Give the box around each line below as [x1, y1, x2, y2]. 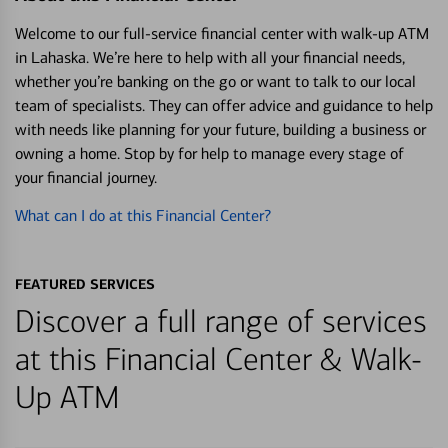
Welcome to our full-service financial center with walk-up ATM [15, 23, 429, 43]
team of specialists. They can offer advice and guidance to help [15, 95, 433, 115]
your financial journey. [15, 167, 157, 187]
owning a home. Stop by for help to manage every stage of [15, 143, 404, 163]
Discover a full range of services [15, 302, 427, 341]
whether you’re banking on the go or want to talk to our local [15, 71, 416, 91]
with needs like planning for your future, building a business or [15, 119, 426, 139]
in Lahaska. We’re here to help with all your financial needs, [15, 47, 405, 67]
